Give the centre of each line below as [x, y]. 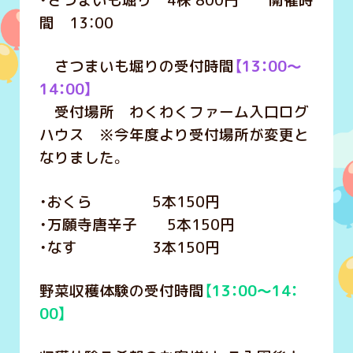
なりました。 [82, 158]
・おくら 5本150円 [129, 201]
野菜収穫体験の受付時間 [121, 290]
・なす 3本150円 [129, 247]
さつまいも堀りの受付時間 [136, 67]
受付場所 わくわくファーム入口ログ [174, 112]
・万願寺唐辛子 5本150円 [137, 224]
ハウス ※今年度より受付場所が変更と [174, 135]
